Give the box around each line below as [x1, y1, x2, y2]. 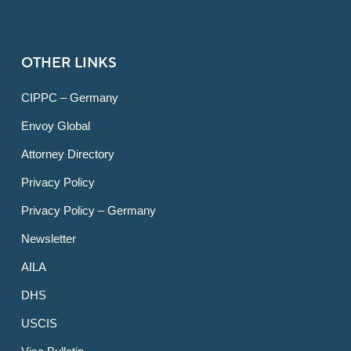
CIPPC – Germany [20, 91, 118, 105]
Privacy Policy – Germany [20, 204, 156, 218]
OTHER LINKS [20, 54, 117, 73]
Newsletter [20, 232, 76, 246]
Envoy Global [20, 119, 90, 133]
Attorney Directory [20, 147, 114, 161]
